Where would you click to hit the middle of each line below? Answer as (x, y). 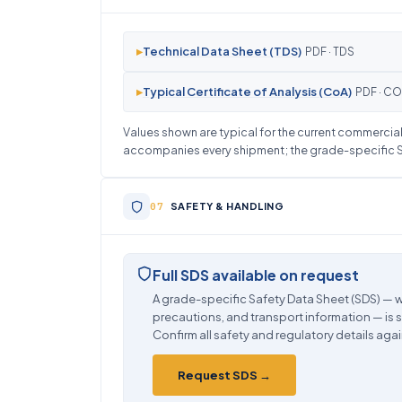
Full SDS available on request (256, 275)
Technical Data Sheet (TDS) (222, 51)
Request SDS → (224, 375)
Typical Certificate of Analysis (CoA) (247, 92)
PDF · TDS (329, 52)
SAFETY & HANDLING (227, 206)
